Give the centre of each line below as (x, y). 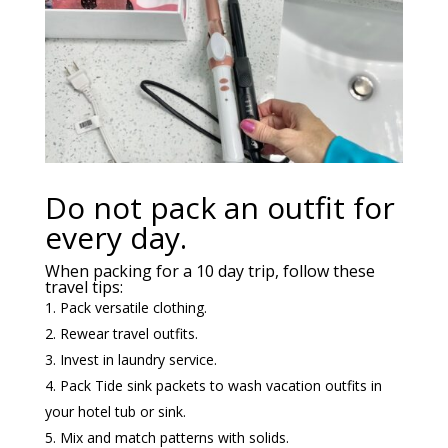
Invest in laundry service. (138, 360)
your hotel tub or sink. (115, 412)
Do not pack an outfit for (219, 208)
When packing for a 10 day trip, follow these (209, 271)
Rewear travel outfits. (128, 334)
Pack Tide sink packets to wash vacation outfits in (220, 386)
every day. (115, 238)
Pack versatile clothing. (133, 308)
